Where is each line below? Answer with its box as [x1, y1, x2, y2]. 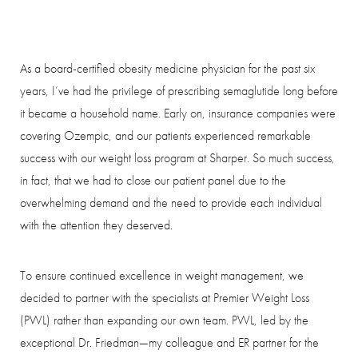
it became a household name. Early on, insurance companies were [20, 104, 336, 121]
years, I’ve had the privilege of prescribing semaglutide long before [20, 82, 338, 99]
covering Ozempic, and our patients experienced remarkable [20, 126, 311, 144]
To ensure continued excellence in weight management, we [20, 266, 304, 284]
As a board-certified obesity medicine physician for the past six [20, 59, 315, 77]
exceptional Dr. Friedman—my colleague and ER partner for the [20, 333, 319, 351]
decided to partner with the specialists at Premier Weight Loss [20, 288, 309, 306]
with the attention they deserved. [20, 216, 173, 233]
